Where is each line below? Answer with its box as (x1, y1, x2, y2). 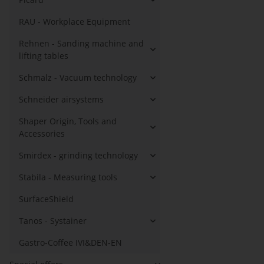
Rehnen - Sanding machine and (19, 38, 144, 49)
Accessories (19, 128, 65, 139)
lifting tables (19, 50, 68, 61)
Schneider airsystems (19, 94, 104, 105)
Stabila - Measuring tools (19, 171, 117, 183)
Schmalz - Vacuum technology (19, 72, 137, 83)
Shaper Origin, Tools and (19, 115, 117, 127)
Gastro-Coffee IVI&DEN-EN (19, 237, 122, 248)
